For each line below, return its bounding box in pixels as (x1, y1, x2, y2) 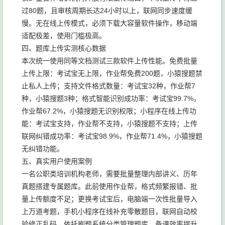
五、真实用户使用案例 (22, 157, 92, 165)
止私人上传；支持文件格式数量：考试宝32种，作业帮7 (22, 82, 195, 90)
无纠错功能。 (22, 145, 64, 153)
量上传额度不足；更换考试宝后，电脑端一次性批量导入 (22, 195, 197, 203)
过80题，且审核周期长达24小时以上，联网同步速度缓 (22, 7, 192, 15)
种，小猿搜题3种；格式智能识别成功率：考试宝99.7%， (22, 94, 200, 102)
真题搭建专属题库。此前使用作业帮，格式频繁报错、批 (22, 182, 197, 190)
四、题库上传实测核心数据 (22, 44, 106, 52)
